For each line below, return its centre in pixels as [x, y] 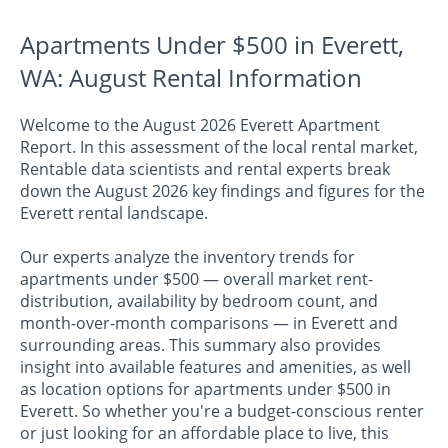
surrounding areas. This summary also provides [200, 345]
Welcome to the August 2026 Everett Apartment [200, 125]
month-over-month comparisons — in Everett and [209, 323]
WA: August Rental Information [191, 78]
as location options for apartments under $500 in [205, 389]
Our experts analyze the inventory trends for [187, 257]
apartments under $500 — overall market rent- [196, 279]
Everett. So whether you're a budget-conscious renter [222, 411]
